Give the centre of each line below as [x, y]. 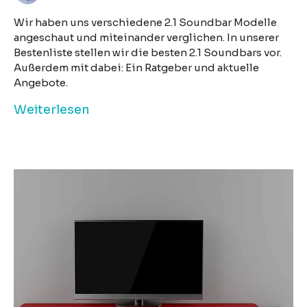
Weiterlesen [52, 109]
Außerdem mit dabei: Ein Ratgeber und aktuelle [136, 67]
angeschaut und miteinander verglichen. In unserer [146, 37]
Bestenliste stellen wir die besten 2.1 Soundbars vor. [148, 52]
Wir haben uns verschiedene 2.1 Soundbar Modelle [145, 22]
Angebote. [41, 82]
